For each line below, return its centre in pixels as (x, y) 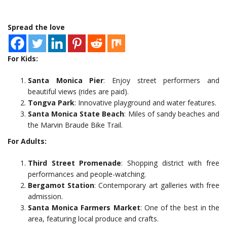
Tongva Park (51, 103)
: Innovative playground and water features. (145, 103)
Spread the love (36, 27)
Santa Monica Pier (66, 81)
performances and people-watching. (87, 174)
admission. (45, 197)
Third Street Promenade (75, 163)
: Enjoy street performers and (162, 81)
